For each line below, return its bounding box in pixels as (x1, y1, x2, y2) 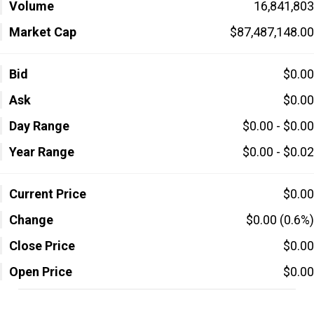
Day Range (9, 118, 69, 133)
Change (9, 212, 53, 227)
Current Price (9, 186, 86, 201)
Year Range (9, 144, 74, 159)
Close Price (9, 238, 75, 253)
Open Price (9, 264, 72, 279)
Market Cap (9, 25, 76, 39)
